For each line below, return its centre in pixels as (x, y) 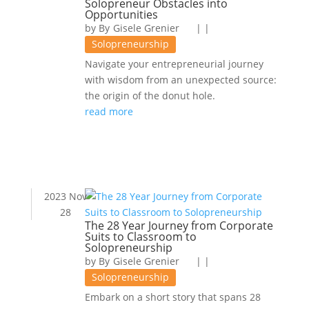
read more (109, 111)
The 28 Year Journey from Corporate (179, 226)
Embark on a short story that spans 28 (172, 297)
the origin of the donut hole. (150, 96)
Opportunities (121, 14)
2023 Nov (66, 196)
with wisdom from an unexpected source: (180, 80)
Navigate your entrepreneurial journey (174, 64)
